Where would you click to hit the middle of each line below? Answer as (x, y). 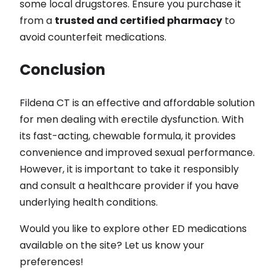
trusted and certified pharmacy (138, 21)
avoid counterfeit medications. (93, 37)
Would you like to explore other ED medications (133, 229)
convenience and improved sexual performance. (137, 153)
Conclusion (63, 70)
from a (37, 21)
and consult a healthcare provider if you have (129, 186)
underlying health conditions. (89, 203)
